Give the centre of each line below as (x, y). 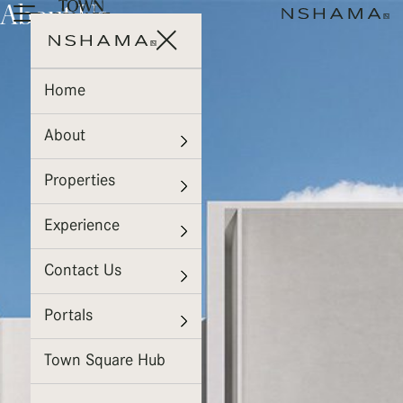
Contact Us (83, 271)
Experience (82, 226)
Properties (80, 181)
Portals (68, 316)
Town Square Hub (105, 361)
